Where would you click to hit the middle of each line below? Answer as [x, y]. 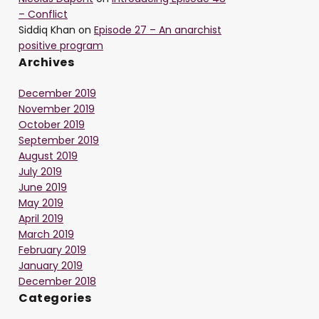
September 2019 [59, 141]
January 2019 [51, 266]
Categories [55, 298]
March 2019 [46, 235]
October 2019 [52, 125]
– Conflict [43, 15]
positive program [61, 46]
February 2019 [52, 250]
